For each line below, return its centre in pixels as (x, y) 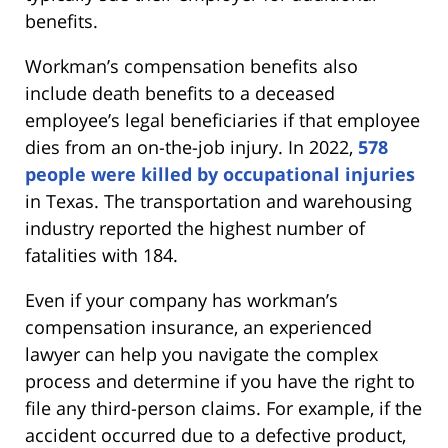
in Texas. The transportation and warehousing (218, 200)
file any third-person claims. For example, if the (223, 407)
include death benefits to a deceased (180, 92)
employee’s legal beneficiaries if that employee (222, 119)
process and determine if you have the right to (220, 380)
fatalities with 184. (101, 254)
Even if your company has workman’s (181, 299)
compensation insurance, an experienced (198, 326)
